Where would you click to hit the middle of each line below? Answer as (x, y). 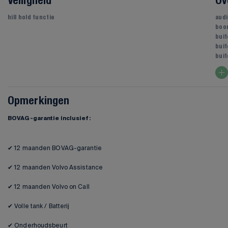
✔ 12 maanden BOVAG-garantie (55, 148)
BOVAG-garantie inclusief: (49, 119)
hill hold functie (31, 18)
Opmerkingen (39, 101)
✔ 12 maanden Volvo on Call (49, 187)
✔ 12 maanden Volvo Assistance (55, 167)
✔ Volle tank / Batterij (39, 206)
